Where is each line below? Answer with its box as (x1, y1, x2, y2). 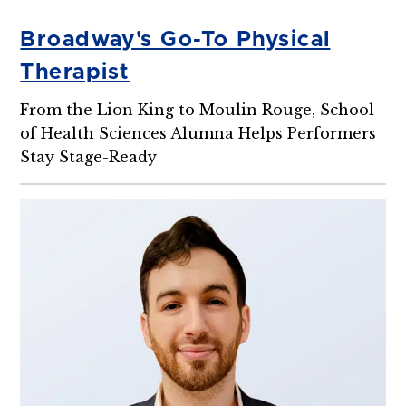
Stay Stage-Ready (20, 147, 158, 166)
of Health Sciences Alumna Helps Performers (20, 123, 377, 142)
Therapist (20, 61, 130, 83)
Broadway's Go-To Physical (20, 28, 331, 51)
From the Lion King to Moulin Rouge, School (20, 100, 375, 119)
